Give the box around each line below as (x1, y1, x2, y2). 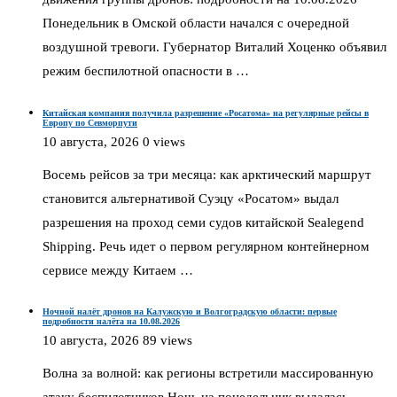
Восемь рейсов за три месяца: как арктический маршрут (43, 167, 371, 182)
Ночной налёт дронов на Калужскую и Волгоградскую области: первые (43, 307, 337, 317)
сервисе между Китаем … (43, 262, 193, 277)
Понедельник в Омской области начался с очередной (43, 16, 349, 31)
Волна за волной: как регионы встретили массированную (43, 366, 373, 381)
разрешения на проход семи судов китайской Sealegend (43, 214, 364, 230)
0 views (143, 134, 185, 149)
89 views (143, 333, 192, 348)
